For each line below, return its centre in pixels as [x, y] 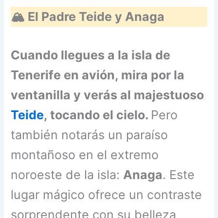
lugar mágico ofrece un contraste [107, 194]
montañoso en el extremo [85, 154]
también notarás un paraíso [90, 135]
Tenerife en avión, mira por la [98, 75]
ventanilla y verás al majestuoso [108, 95]
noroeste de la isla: [67, 174]
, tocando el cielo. [98, 115]
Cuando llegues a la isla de [91, 55]
